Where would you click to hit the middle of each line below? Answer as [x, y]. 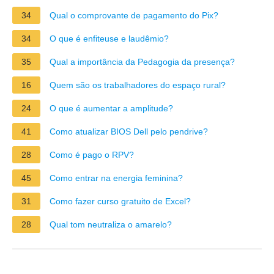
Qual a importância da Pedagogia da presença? [142, 61]
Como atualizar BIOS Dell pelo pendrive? [129, 131]
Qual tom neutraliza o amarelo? [111, 224]
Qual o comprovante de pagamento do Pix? [134, 15]
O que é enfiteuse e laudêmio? [109, 38]
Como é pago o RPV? [92, 154]
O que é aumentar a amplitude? [111, 108]
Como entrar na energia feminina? [116, 178]
